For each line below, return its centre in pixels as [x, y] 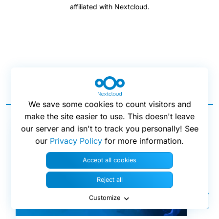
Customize [104, 198]
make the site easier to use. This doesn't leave [109, 117]
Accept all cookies [109, 160]
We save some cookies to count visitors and [109, 104]
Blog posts [113, 89]
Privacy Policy [76, 141]
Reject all [109, 180]
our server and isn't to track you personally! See [109, 129]
